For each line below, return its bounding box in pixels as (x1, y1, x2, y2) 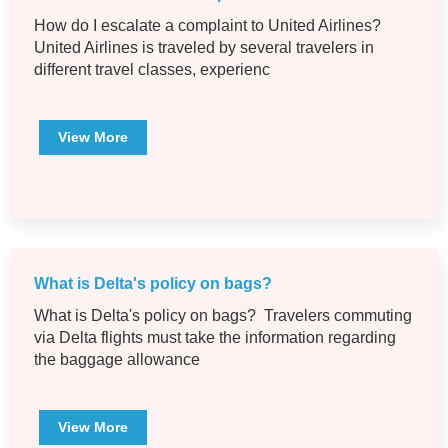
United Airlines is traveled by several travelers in (34, 39, 374, 57)
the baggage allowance (34, 351, 200, 369)
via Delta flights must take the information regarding (34, 329, 396, 347)
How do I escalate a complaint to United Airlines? (34, 17, 381, 35)
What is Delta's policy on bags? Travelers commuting (34, 307, 412, 325)
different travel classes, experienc (34, 61, 270, 79)
